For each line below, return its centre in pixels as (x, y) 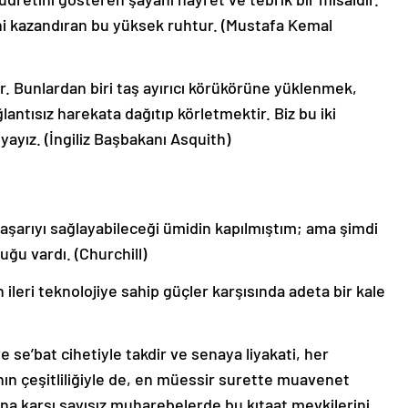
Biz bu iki (305, 113)
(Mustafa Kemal (277, 25)
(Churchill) (111, 254)
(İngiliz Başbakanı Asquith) (138, 139)
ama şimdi (342, 228)
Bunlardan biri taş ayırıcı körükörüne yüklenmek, (185, 88)
